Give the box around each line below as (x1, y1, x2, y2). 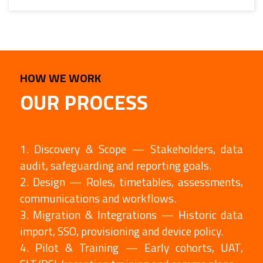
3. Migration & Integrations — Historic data (19, 205, 244, 223)
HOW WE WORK (19, 68, 101, 87)
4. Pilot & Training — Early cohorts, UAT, (19, 238, 244, 256)
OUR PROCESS (19, 86, 148, 118)
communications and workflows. (19, 189, 176, 207)
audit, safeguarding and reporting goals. (19, 156, 211, 174)
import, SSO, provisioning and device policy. (19, 222, 223, 240)
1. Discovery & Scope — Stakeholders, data (19, 140, 244, 157)
